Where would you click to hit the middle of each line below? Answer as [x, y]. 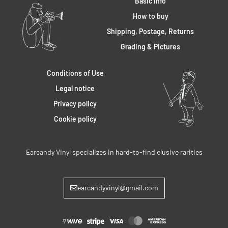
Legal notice [75, 89]
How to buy [150, 16]
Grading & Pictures [151, 46]
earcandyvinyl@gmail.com [118, 188]
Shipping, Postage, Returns [151, 31]
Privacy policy [75, 104]
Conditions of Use [75, 73]
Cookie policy [75, 119]
